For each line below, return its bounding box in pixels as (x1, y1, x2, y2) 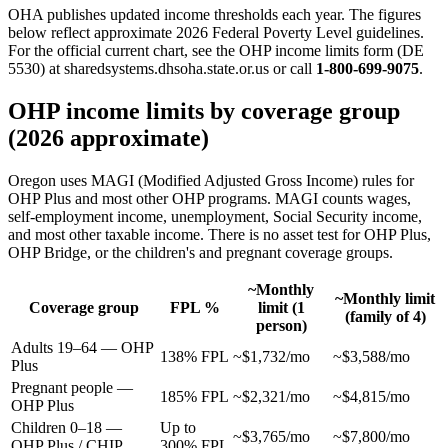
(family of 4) (344, 307, 426, 325)
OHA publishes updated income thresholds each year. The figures (8, 5, 421, 23)
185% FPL (160, 387, 229, 405)
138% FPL (160, 347, 229, 365)
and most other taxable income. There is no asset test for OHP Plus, (8, 225, 431, 243)
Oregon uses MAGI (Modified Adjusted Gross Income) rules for (8, 171, 414, 189)
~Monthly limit (335, 289, 435, 307)
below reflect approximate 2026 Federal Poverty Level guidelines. (8, 23, 424, 41)
